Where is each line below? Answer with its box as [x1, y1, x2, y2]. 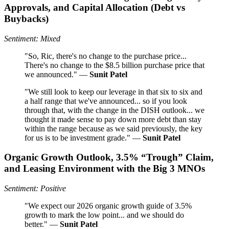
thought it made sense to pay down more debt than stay [25, 114, 201, 124]
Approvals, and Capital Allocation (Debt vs [4, 2, 185, 13]
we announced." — [25, 70, 89, 79]
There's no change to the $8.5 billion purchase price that [25, 60, 204, 70]
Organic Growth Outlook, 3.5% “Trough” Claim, [4, 152, 214, 163]
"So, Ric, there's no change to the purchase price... [25, 51, 187, 60]
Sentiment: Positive [4, 184, 66, 193]
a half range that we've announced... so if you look [25, 96, 187, 105]
